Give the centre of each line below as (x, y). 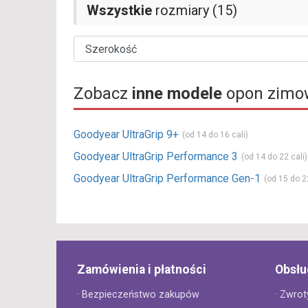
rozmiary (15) (195, 10)
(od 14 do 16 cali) (215, 135)
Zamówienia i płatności (142, 269)
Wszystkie (119, 10)
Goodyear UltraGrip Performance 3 (156, 156)
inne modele (177, 93)
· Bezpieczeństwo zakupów (138, 295)
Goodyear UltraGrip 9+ (126, 134)
